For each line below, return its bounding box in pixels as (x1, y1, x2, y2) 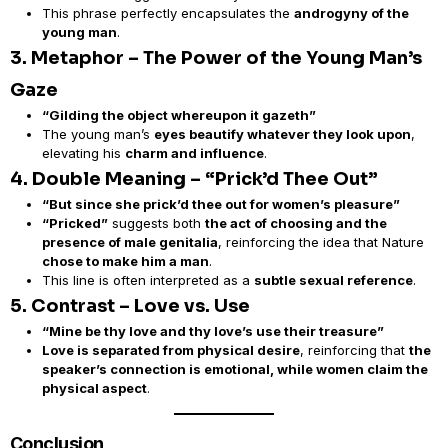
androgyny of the (294, 5, 409, 21)
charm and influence (125, 145, 264, 161)
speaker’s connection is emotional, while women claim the (42, 361, 428, 377)
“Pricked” (42, 215, 108, 231)
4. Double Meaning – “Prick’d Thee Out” (10, 168, 378, 190)
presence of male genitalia (42, 234, 218, 250)
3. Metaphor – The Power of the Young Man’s (10, 47, 422, 69)
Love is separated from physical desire (42, 342, 300, 358)
